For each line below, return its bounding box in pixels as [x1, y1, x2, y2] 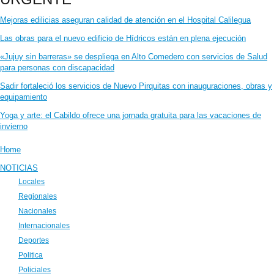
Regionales [18, 192, 57, 200]
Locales [18, 177, 45, 185]
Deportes [18, 236, 49, 244]
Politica [18, 251, 43, 259]
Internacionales [18, 221, 70, 229]
